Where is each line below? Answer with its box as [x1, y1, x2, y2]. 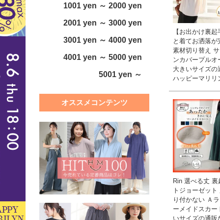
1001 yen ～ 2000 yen [63, 1, 142, 10]
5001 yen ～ [99, 70, 142, 79]
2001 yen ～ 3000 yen [63, 19, 142, 27]
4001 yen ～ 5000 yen [63, 53, 142, 62]
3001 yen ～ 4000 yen [63, 36, 142, 45]
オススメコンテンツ [61, 98, 128, 107]
